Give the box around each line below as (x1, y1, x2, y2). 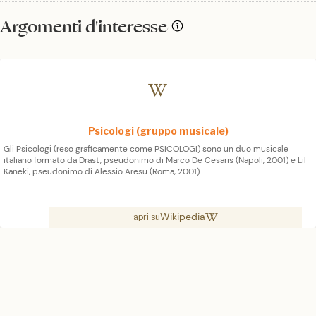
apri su (133, 211, 160, 222)
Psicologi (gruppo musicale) (87, 124, 229, 137)
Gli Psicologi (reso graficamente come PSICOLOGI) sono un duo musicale (4, 142, 288, 154)
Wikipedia (159, 210, 205, 223)
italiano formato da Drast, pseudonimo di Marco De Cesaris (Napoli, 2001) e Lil (4, 154, 306, 166)
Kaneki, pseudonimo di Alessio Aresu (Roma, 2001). (4, 165, 201, 177)
